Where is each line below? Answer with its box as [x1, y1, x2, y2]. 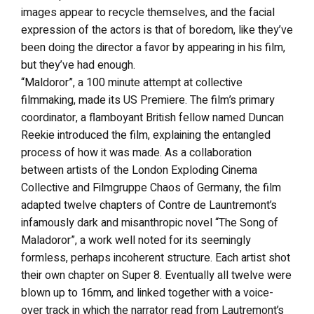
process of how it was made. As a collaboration [21, 144, 252, 161]
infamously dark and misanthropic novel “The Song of [21, 214, 278, 231]
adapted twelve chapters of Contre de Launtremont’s [21, 196, 277, 214]
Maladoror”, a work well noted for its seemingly [21, 231, 251, 249]
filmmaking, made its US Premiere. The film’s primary [21, 91, 275, 109]
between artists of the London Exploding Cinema [21, 161, 257, 179]
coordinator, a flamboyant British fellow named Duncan [21, 109, 284, 126]
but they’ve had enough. [21, 56, 135, 74]
